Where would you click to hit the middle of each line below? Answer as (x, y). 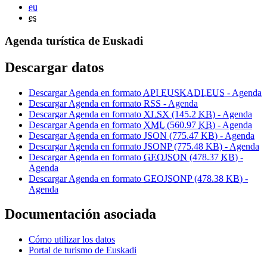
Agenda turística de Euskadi (74, 41)
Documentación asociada (80, 214)
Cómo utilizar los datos (72, 240)
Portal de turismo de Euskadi (83, 250)
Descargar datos (54, 67)
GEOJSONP (168, 178)
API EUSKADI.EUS (184, 92)
